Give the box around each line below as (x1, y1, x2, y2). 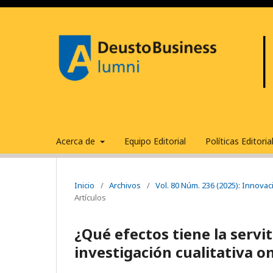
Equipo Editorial (124, 135, 186, 147)
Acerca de (56, 135, 97, 147)
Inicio (74, 179, 94, 191)
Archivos (109, 179, 141, 191)
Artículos (74, 191, 106, 203)
